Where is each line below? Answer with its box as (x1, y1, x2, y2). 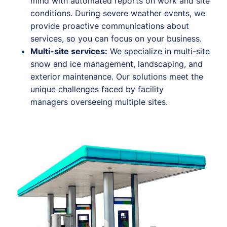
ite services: (59, 46, 107, 57)
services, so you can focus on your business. (30, 33, 202, 44)
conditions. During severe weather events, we (30, 8, 205, 19)
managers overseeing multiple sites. (30, 97, 173, 107)
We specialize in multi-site (107, 46, 210, 57)
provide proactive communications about (30, 21, 189, 31)
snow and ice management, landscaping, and (30, 59, 203, 69)
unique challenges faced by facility (30, 84, 164, 95)
